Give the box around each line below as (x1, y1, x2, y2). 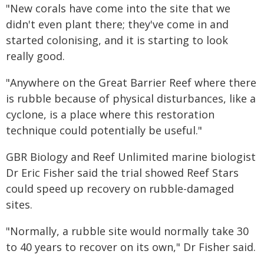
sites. (6, 197, 32, 212)
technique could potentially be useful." (6, 123, 202, 137)
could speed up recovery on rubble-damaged (6, 181, 234, 196)
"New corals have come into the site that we (6, 1, 230, 15)
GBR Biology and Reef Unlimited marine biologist (6, 150, 256, 164)
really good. (6, 49, 65, 63)
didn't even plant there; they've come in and (6, 17, 229, 31)
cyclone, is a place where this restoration (6, 107, 214, 121)
